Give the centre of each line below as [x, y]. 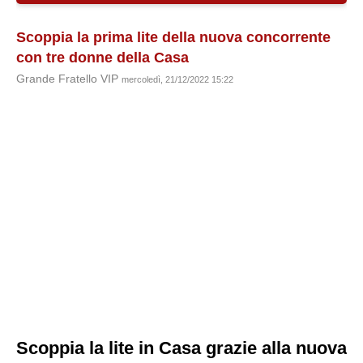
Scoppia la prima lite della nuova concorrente [173, 37]
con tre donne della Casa [102, 58]
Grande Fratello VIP [69, 79]
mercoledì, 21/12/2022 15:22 [177, 79]
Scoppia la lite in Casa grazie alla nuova [181, 348]
